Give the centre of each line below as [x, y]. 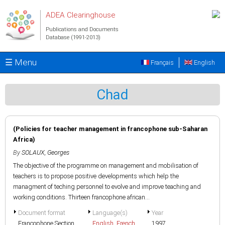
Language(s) [110, 213]
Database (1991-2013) [73, 37]
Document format [42, 213]
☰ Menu [21, 62]
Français [161, 63]
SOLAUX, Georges [45, 152]
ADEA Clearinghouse [81, 15]
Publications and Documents [82, 29]
